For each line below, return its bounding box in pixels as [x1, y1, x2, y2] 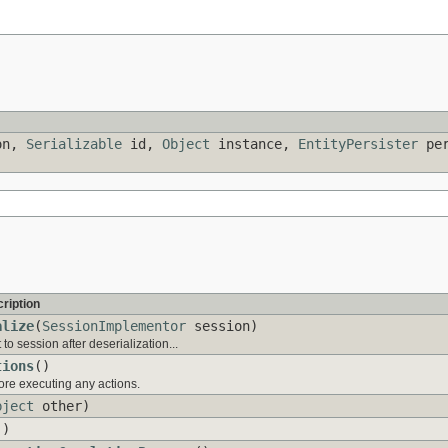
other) [34, 398, 90, 415]
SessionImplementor [42, 318, 186, 335]
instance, [210, 136, 298, 153]
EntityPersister [298, 136, 418, 153]
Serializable [26, 136, 122, 153]
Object [162, 136, 210, 153]
